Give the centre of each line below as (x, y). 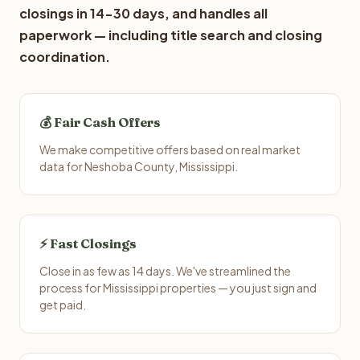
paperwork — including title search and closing (171, 35)
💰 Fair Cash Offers (100, 122)
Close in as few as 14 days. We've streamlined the (165, 271)
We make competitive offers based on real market (170, 149)
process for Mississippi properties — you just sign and (178, 288)
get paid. (63, 305)
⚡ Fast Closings (88, 243)
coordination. (65, 57)
